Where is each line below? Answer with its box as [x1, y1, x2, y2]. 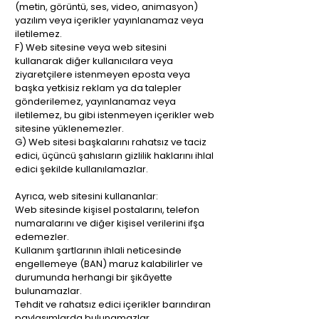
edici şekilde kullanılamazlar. [15, 162, 148, 176]
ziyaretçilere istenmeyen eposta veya [15, 68, 190, 81]
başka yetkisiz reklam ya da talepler [15, 81, 182, 95]
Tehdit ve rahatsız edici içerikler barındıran [15, 298, 211, 311]
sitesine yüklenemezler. [15, 122, 124, 135]
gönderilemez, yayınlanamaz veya [15, 95, 176, 108]
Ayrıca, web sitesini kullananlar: [15, 189, 158, 203]
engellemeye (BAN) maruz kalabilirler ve [15, 257, 203, 271]
